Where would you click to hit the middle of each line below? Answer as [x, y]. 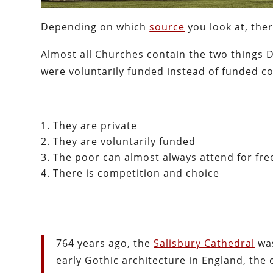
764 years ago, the [105, 243]
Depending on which [95, 27]
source [167, 27]
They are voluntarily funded [125, 142]
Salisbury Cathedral [204, 243]
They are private [95, 126]
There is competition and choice [136, 173]
